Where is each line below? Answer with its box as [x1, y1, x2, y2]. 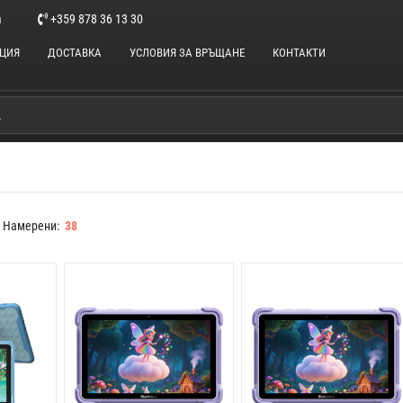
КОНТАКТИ [273, 46, 327, 59]
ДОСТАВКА [48, 46, 103, 59]
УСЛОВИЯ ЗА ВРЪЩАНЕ [130, 46, 246, 59]
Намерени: [3, 219, 66, 233]
